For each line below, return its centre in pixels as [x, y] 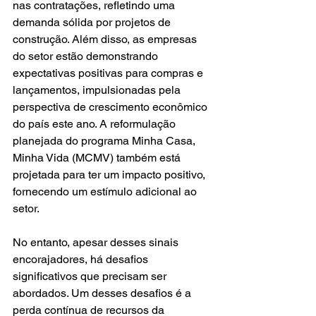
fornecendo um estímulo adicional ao [106, 191]
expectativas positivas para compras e [109, 73]
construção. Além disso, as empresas [106, 39]
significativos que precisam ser [91, 276]
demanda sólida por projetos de [93, 22]
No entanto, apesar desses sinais [97, 242]
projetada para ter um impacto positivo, [110, 174]
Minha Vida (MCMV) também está [98, 157]
